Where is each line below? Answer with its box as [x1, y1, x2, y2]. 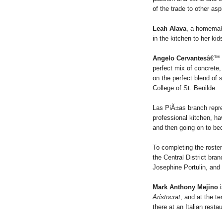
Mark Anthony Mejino [153, 183, 218, 191]
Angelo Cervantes [153, 54, 207, 62]
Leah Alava [153, 24, 186, 32]
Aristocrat [153, 193, 180, 201]
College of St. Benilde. [153, 84, 217, 92]
